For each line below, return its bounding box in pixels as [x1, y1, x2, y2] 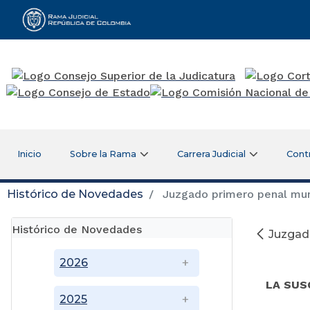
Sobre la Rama [70, 148, 137, 159]
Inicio [17, 148, 42, 159]
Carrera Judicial [177, 148, 246, 159]
